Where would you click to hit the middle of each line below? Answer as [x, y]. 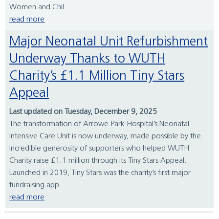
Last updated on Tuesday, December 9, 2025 [83, 112]
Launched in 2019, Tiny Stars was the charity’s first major [100, 173]
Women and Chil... [41, 8]
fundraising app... [38, 186]
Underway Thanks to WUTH [88, 60]
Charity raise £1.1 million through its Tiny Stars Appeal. [98, 161]
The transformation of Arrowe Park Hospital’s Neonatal [99, 124]
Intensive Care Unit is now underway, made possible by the [105, 137]
